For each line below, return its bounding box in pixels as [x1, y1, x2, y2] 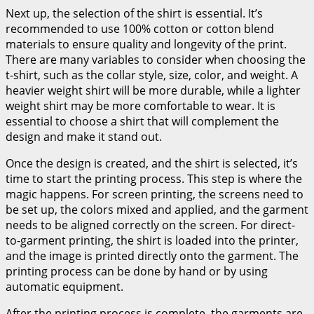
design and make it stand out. [6, 128, 162, 144]
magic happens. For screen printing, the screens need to [6, 186, 303, 202]
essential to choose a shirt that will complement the [6, 113, 279, 129]
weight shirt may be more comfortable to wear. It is [6, 97, 275, 114]
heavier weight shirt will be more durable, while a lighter [6, 82, 301, 98]
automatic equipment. [6, 278, 123, 294]
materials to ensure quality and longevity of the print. [6, 36, 287, 52]
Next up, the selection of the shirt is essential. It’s [6, 5, 263, 21]
